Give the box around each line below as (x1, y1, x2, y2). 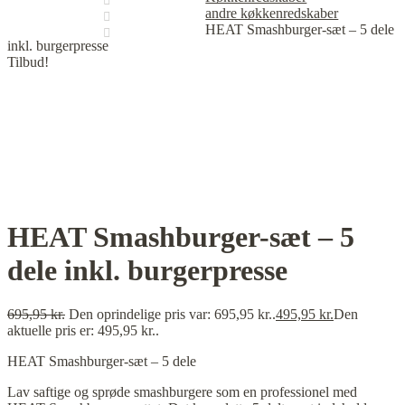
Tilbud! (7, 54, 49, 71)
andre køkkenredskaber (205, 5, 339, 22)
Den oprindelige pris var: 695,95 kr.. (69, 306, 276, 323)
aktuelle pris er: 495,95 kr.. (7, 323, 159, 339)
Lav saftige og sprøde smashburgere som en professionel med (7, 384, 357, 400)
